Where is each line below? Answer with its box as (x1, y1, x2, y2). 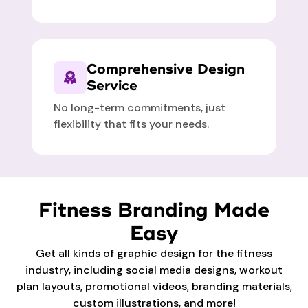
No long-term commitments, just (54, 100, 226, 115)
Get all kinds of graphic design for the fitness (36, 246, 272, 261)
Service (87, 77, 138, 95)
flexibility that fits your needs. (54, 117, 210, 132)
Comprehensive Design (87, 60, 245, 78)
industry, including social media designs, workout (25, 263, 283, 278)
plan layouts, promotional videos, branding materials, (16, 279, 292, 294)
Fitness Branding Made (38, 198, 269, 223)
